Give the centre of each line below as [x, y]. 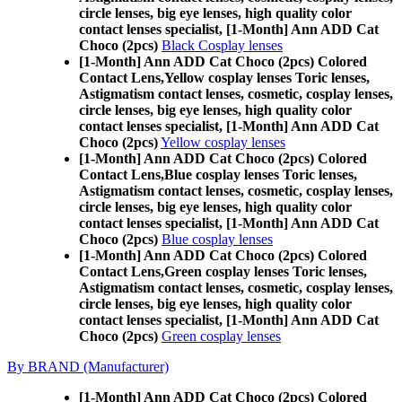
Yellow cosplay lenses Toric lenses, [267, 78]
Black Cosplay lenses [222, 45]
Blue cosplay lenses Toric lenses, [261, 175]
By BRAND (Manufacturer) [88, 367]
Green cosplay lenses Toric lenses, [266, 271]
